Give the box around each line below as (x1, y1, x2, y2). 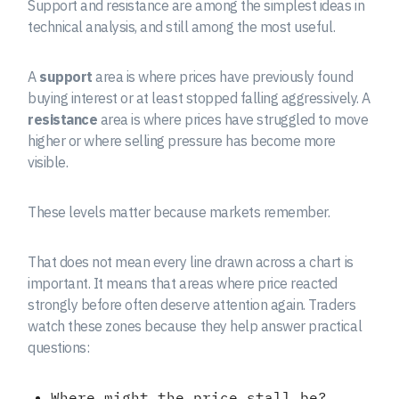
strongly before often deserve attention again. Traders (28, 295, 356, 313)
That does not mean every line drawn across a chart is (28, 252, 354, 271)
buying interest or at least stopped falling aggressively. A (28, 88, 370, 107)
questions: (28, 338, 90, 356)
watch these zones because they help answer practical (28, 316, 362, 335)
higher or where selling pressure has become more (28, 131, 336, 150)
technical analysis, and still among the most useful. (28, 17, 336, 36)
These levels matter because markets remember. (28, 202, 330, 221)
